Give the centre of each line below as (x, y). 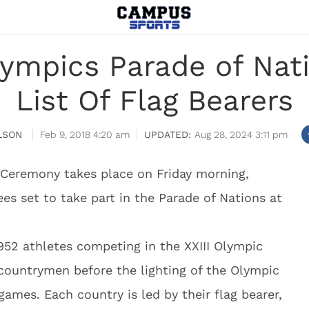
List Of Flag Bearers (154, 100)
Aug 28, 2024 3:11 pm (241, 134)
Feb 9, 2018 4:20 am (85, 134)
